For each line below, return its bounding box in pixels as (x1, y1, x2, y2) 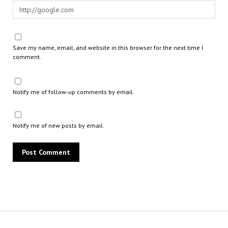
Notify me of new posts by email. (12, 121, 104, 129)
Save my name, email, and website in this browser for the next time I (12, 43, 203, 51)
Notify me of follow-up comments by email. (12, 88, 134, 96)
